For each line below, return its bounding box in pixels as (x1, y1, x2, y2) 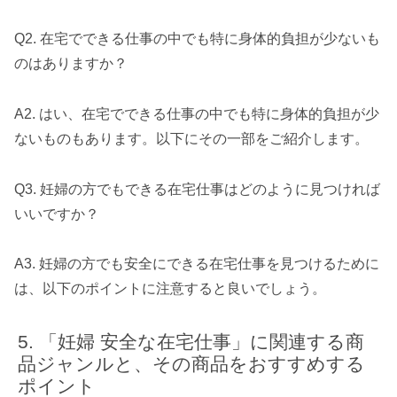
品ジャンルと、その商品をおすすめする (18, 354, 366, 375)
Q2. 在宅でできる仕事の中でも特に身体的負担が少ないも (14, 30, 380, 46)
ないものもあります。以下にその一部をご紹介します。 (14, 130, 369, 146)
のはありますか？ (14, 55, 128, 71)
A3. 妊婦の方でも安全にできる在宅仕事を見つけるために (14, 256, 379, 272)
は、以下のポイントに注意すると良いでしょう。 (14, 281, 326, 297)
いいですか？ (14, 206, 99, 222)
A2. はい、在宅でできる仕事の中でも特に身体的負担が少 (14, 105, 379, 121)
